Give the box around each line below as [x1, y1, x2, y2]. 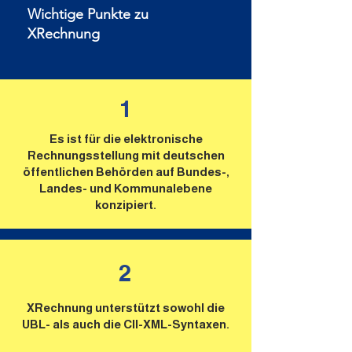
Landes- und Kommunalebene [39, 181, 212, 195]
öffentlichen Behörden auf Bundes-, [22, 165, 229, 178]
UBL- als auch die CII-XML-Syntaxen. [22, 317, 229, 331]
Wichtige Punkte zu [27, 5, 148, 23]
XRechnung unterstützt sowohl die [27, 301, 225, 314]
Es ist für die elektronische [49, 132, 203, 145]
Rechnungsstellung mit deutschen [27, 148, 225, 162]
